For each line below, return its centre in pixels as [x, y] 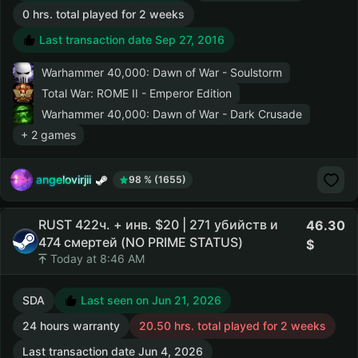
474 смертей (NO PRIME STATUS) [141, 242]
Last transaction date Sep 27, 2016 [130, 40]
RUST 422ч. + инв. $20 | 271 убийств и [158, 225]
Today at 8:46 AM [96, 259]
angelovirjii [64, 179]
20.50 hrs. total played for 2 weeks [233, 326]
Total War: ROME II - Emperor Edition [137, 93]
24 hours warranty [71, 326]
